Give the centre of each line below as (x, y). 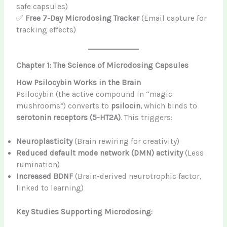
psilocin (126, 106)
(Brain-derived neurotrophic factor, (137, 177)
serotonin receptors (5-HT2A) (69, 117)
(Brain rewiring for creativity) (126, 142)
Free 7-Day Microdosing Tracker (83, 18)
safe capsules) (42, 6)
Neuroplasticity (45, 142)
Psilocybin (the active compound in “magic (94, 94)
